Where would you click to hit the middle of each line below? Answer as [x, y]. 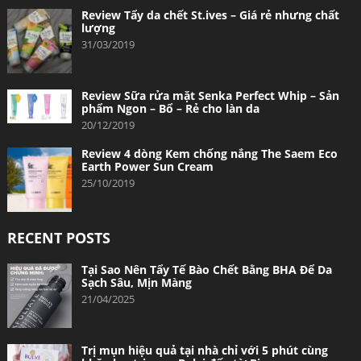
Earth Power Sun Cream [147, 166]
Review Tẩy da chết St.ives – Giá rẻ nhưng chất [210, 15]
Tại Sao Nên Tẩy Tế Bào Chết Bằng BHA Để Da [206, 269]
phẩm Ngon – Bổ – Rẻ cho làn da [170, 108]
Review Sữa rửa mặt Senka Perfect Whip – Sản [210, 95]
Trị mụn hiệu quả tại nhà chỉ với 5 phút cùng [204, 350]
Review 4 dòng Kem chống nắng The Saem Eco [209, 153]
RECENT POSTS [58, 237]
